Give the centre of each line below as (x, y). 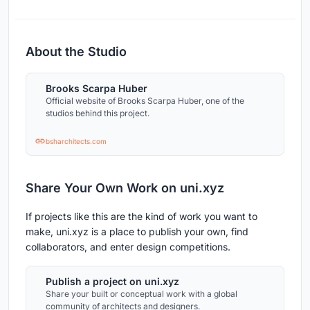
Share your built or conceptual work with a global (142, 294)
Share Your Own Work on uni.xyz (125, 188)
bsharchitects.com (76, 142)
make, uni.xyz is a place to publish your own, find (137, 232)
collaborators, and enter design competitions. (128, 247)
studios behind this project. (98, 113)
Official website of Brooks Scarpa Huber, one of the (145, 101)
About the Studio (76, 52)
